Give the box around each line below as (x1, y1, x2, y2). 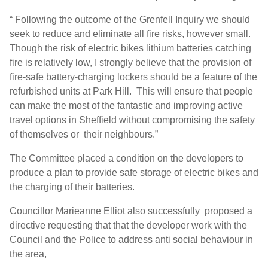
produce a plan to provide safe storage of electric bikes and (10, 167, 258, 178)
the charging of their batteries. (10, 182, 135, 193)
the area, (10, 249, 47, 260)
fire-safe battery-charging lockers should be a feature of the (10, 72, 257, 83)
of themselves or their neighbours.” (10, 129, 158, 140)
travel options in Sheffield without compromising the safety (10, 115, 255, 126)
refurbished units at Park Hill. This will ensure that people (10, 86, 253, 97)
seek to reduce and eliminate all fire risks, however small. (10, 29, 251, 39)
